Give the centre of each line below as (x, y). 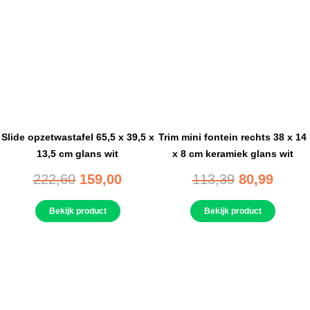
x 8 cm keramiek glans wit (232, 153)
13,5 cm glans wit (77, 153)
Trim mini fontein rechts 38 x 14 (232, 137)
